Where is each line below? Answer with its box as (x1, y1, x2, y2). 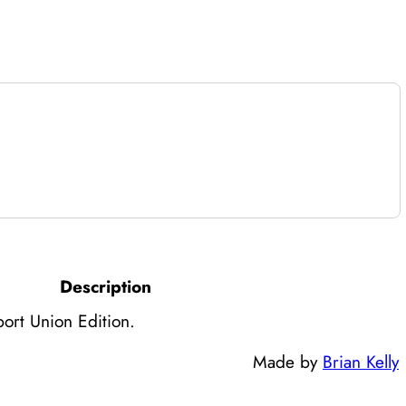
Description (59, 273, 151, 299)
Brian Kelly (323, 348, 399, 374)
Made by (253, 348, 323, 374)
